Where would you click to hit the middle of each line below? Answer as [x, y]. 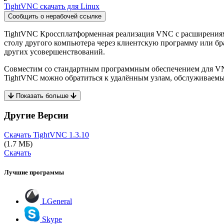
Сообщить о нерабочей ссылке [55, 16]
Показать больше [42, 95]
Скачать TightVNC [36, 135]
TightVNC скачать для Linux [52, 6]
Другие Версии [36, 115]
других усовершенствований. [54, 51]
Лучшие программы [34, 172]
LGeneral [56, 201]
